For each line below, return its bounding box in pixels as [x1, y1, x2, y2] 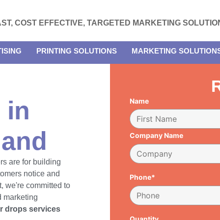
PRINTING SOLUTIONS [36, 47, 117, 55]
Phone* [130, 172, 155, 181]
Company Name [130, 131, 183, 140]
